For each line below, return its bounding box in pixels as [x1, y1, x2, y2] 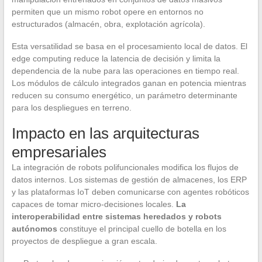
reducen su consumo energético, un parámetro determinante [11, 91, 237, 101]
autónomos [11, 224, 57, 234]
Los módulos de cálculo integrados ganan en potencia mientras [11, 78, 246, 88]
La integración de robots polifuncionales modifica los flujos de [11, 163, 239, 173]
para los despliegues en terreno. [11, 103, 132, 113]
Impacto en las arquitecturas [11, 125, 199, 143]
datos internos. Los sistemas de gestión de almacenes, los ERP [11, 175, 247, 185]
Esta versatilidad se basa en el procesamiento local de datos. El [11, 42, 247, 51]
